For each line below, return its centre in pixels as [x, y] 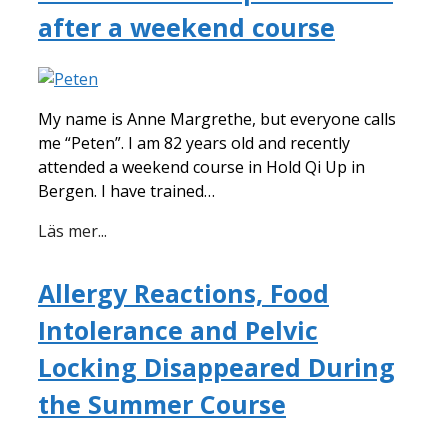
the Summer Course [162, 404]
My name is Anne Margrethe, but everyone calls [217, 119]
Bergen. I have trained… [126, 191]
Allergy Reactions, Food [183, 293]
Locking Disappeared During [216, 367]
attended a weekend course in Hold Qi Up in [201, 167]
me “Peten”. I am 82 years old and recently [194, 143]
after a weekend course [186, 27]
